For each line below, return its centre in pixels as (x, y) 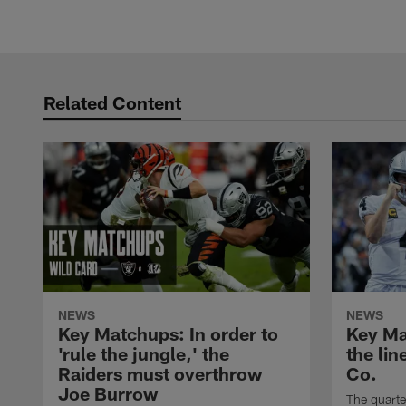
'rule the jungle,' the (144, 354)
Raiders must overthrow (160, 374)
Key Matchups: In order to (168, 334)
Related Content (112, 102)
